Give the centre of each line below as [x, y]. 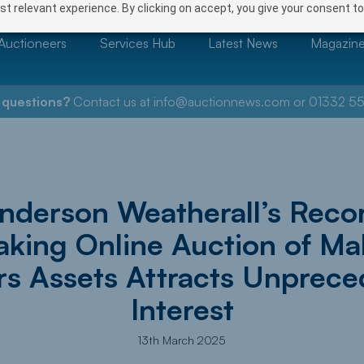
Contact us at [111, 102]
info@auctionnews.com [221, 102]
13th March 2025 [182, 340]
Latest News [243, 43]
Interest [182, 309]
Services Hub [137, 43]
